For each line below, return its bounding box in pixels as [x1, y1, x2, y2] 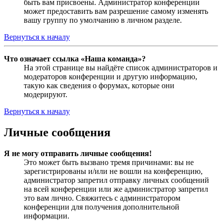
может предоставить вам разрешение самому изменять [24, 7, 208, 16]
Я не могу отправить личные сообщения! [4, 149, 152, 158]
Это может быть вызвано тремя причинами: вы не [24, 158, 194, 167]
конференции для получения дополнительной [24, 203, 179, 212]
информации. [24, 212, 69, 221]
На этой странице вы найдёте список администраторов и [24, 63, 218, 72]
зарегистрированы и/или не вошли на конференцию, [24, 167, 203, 176]
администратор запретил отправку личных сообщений [24, 176, 209, 185]
